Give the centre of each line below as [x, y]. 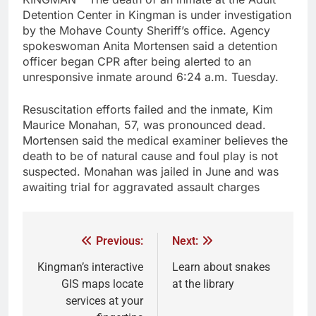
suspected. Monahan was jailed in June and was [151, 172]
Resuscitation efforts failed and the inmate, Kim [148, 110]
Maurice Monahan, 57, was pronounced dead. [144, 125]
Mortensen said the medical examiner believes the [155, 141]
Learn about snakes [221, 267]
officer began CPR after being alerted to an [137, 62]
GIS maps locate [102, 284]
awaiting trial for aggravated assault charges [141, 187]
